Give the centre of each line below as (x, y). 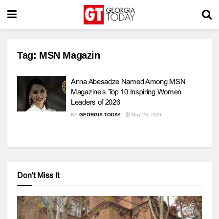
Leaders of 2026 (96, 102)
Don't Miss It (38, 175)
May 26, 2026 (146, 115)
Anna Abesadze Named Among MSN (128, 81)
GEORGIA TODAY (100, 115)
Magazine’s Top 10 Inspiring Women (126, 92)
